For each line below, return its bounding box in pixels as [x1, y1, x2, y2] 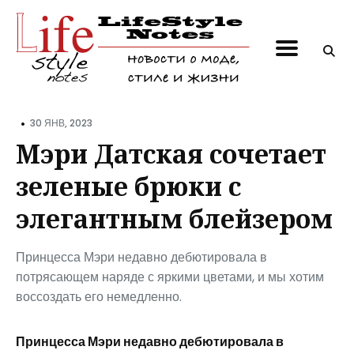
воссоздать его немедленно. [16, 287, 182, 306]
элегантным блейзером [16, 201, 333, 235]
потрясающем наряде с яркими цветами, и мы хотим [16, 267, 324, 286]
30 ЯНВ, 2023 [30, 116, 92, 130]
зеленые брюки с [16, 168, 241, 203]
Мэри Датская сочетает [16, 136, 326, 171]
